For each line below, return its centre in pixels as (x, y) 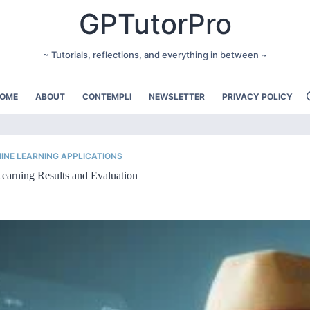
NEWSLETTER (177, 97)
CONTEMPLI (107, 97)
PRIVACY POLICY (257, 97)
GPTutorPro (155, 24)
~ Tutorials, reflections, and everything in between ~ (155, 54)
